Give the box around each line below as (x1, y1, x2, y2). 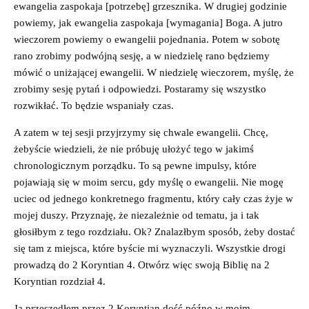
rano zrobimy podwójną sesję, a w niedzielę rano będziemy (14, 50, 270, 61)
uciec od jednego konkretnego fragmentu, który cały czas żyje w (14, 192, 293, 204)
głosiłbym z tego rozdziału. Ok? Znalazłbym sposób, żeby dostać (14, 226, 295, 237)
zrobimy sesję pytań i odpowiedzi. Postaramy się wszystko (14, 83, 266, 94)
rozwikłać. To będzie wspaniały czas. (14, 99, 174, 111)
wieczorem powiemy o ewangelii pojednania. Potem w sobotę (14, 33, 280, 45)
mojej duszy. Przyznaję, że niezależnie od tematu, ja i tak (14, 209, 259, 221)
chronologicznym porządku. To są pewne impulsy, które (14, 159, 257, 171)
